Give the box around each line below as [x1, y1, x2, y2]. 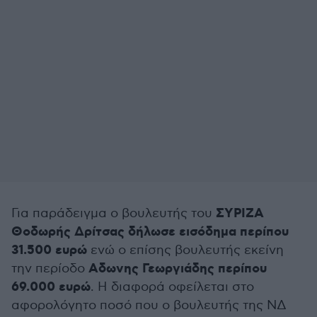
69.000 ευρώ [11, 279, 91, 296]
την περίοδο [11, 261, 88, 276]
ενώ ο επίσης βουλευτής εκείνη [87, 243, 284, 258]
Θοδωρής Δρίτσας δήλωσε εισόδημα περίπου [11, 224, 289, 241]
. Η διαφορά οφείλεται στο [91, 279, 254, 294]
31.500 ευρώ [11, 242, 87, 259]
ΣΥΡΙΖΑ [216, 205, 264, 222]
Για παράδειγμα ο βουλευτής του [11, 206, 216, 221]
